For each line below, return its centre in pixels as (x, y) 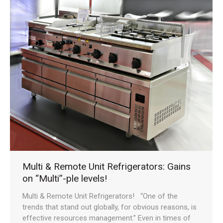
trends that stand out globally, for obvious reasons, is (110, 207)
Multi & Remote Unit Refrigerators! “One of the (100, 196)
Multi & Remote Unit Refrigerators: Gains (107, 166)
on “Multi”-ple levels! (65, 178)
